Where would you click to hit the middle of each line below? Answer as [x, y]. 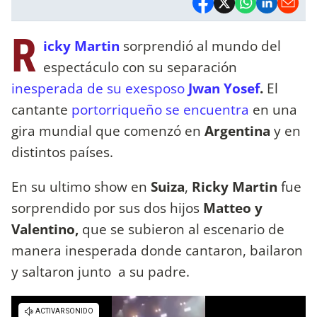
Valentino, [45, 229]
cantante [41, 109]
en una [275, 109]
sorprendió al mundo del [202, 45]
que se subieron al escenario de [181, 229]
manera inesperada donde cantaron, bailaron [157, 250]
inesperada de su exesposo [98, 88]
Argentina [239, 130]
